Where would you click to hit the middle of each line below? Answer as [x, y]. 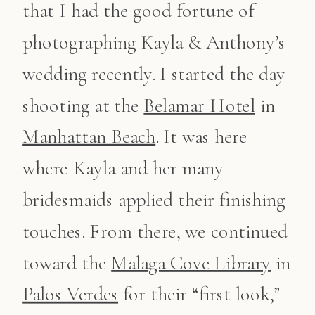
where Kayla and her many [123, 168]
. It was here [201, 137]
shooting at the [83, 105]
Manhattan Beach [89, 137]
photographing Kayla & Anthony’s [154, 42]
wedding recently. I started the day [154, 74]
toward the [67, 263]
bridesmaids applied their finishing [154, 200]
